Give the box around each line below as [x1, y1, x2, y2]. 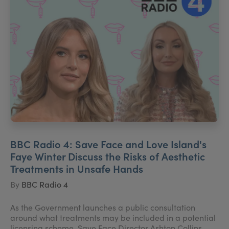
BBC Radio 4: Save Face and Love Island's [10, 136, 207, 151]
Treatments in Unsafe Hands [10, 161, 143, 175]
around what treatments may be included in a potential [10, 212, 216, 223]
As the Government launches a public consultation [10, 202, 195, 213]
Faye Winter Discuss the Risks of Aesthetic [10, 149, 205, 163]
